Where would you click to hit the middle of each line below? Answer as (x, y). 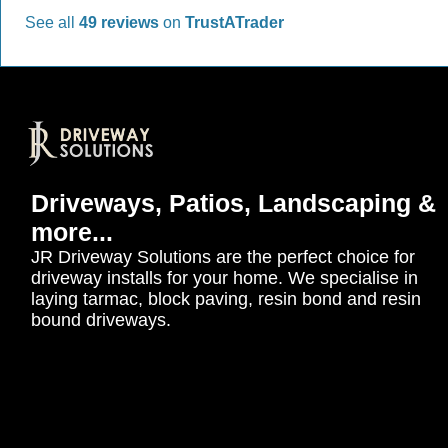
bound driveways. (101, 319)
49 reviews (121, 22)
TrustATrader (234, 22)
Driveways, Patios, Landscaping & (234, 202)
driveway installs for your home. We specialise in (225, 277)
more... (72, 231)
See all (52, 22)
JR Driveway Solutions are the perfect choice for (223, 256)
